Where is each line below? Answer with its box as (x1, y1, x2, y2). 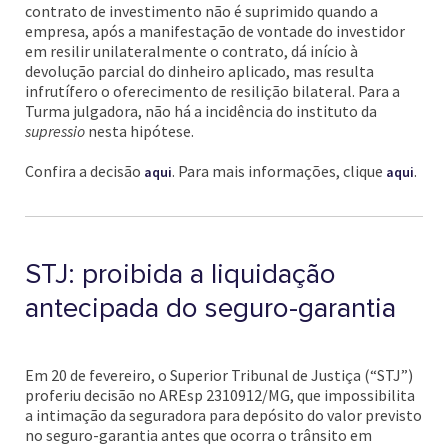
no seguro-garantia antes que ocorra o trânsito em (25, 425, 372, 445)
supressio (25, 121, 88, 141)
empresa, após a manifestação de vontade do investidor (25, 21, 405, 41)
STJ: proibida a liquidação (25, 257, 336, 291)
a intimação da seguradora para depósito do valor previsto (25, 405, 422, 425)
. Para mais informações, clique (172, 161, 386, 181)
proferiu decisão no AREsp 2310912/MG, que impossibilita (25, 385, 415, 405)
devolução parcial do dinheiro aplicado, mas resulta (25, 61, 374, 81)
